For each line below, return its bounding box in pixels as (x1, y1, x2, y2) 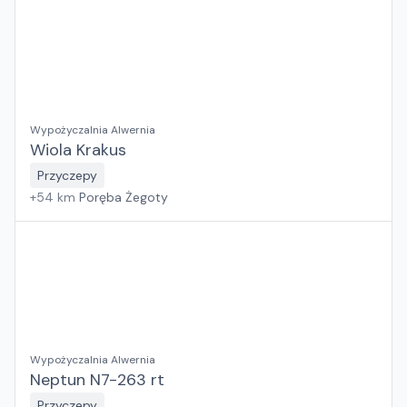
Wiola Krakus (30, 139, 126, 161)
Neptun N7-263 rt (30, 369, 164, 391)
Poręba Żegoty (79, 189, 168, 205)
